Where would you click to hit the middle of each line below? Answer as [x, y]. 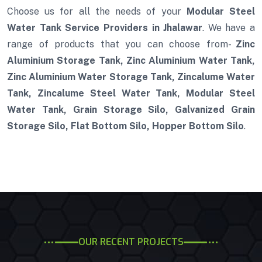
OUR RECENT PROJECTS [131, 242]
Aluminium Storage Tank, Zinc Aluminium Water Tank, [131, 61]
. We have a [229, 28]
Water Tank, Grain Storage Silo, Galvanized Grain [131, 110]
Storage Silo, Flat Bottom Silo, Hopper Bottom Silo [125, 126]
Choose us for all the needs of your [97, 12]
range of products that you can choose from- [121, 44]
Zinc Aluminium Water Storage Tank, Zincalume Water [131, 77]
